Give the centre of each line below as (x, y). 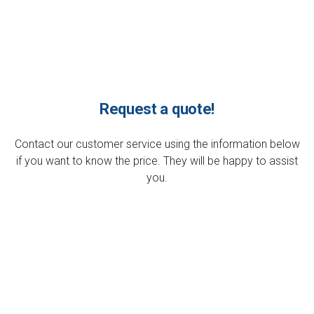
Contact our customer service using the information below (157, 144)
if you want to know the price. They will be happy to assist (157, 161)
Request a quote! (157, 109)
